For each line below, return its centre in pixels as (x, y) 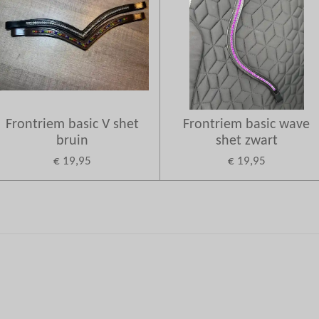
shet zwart (246, 141)
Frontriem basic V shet (73, 124)
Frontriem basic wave (247, 124)
